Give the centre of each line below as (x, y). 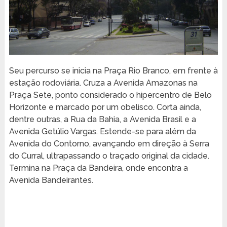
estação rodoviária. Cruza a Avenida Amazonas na (103, 83)
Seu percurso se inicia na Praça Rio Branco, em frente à (113, 70)
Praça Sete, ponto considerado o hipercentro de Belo (110, 95)
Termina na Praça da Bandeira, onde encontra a (98, 168)
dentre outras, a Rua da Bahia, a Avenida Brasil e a (102, 119)
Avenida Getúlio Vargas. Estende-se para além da (102, 131)
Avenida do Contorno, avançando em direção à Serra (109, 143)
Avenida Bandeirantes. (51, 180)
